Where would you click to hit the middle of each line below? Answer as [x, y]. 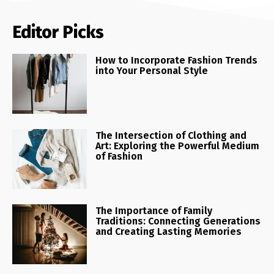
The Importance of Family [154, 210]
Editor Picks [58, 32]
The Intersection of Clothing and [171, 135]
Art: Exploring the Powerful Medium [178, 146]
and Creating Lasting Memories [169, 231]
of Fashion [119, 156]
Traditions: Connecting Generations [178, 221]
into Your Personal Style [152, 70]
